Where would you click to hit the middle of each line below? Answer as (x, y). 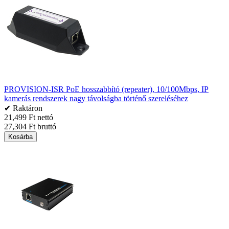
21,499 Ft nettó (29, 117)
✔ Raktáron (23, 108)
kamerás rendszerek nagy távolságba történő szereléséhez (96, 98)
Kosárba (20, 136)
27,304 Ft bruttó (30, 126)
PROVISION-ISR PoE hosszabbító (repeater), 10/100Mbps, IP (106, 89)
